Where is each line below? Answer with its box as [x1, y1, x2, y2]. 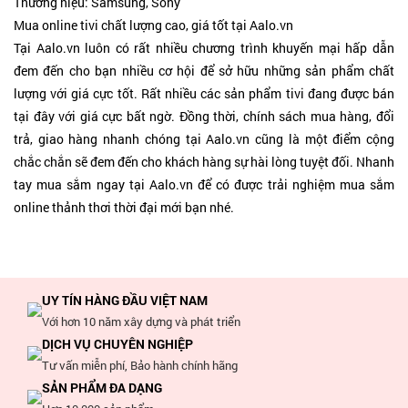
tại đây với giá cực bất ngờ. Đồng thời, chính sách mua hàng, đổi [14, 107, 394, 125]
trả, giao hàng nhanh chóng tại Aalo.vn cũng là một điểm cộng [14, 130, 394, 148]
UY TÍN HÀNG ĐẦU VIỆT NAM [42, 291, 208, 309]
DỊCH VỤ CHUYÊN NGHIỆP [42, 335, 193, 352]
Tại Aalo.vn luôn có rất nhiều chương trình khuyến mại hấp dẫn [14, 39, 394, 56]
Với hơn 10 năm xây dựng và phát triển [42, 313, 240, 330]
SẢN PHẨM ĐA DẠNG [42, 379, 162, 396]
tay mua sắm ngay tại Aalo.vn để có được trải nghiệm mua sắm [14, 176, 394, 193]
